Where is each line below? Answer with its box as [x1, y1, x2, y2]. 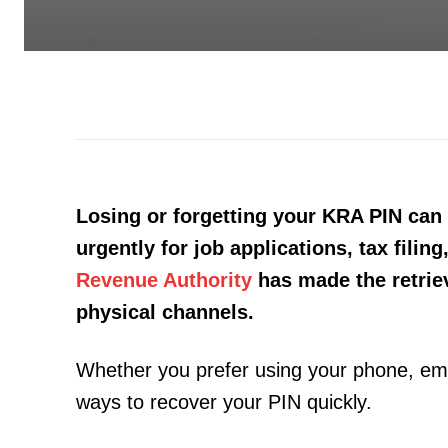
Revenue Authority [76, 268, 252, 291]
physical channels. [76, 300, 254, 323]
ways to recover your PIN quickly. [76, 390, 372, 413]
